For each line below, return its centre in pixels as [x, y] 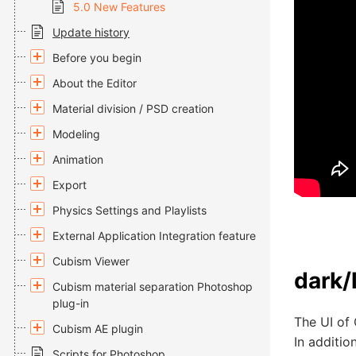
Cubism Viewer [91, 261]
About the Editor [95, 83]
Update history [91, 32]
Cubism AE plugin [98, 329]
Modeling [76, 134]
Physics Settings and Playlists [130, 210]
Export [70, 185]
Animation [78, 159]
